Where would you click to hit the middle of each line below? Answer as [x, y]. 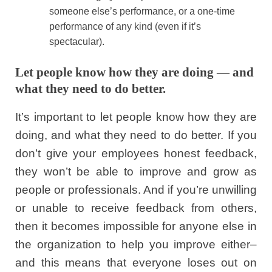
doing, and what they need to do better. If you [136, 135]
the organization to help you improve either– [136, 244]
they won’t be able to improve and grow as [136, 171]
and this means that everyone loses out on [136, 262]
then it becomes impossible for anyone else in [136, 226]
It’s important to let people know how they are [136, 117]
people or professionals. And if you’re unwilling [136, 189]
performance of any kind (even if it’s [125, 26]
